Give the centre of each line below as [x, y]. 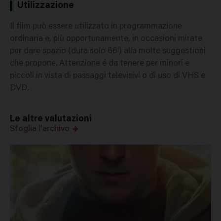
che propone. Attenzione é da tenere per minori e [100, 64]
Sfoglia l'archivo [40, 129]
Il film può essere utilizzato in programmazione [96, 27]
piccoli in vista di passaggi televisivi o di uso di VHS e [108, 76]
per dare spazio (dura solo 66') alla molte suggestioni [108, 51]
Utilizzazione [46, 6]
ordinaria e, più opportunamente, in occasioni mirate [106, 39]
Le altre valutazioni [51, 119]
